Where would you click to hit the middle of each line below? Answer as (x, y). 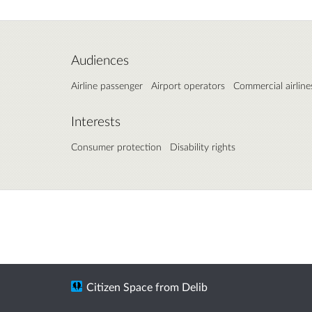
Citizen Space (119, 287)
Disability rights (203, 146)
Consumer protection (116, 146)
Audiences (100, 60)
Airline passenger (107, 85)
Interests (96, 121)
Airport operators (188, 85)
